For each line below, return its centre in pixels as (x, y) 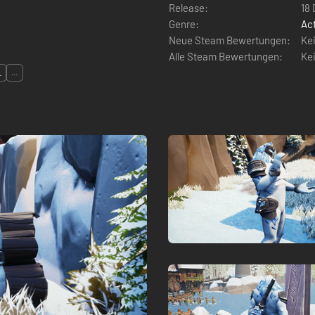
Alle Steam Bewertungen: (226, 56)
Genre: (184, 24)
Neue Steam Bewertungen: (230, 40)
